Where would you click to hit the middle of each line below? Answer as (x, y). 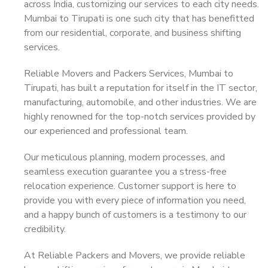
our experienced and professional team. (106, 131)
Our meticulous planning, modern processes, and (124, 157)
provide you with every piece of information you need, (135, 200)
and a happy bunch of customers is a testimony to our (135, 215)
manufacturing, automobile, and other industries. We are (140, 102)
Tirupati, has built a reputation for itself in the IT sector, (141, 88)
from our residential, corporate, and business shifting (133, 33)
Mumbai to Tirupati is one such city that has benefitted (139, 19)
